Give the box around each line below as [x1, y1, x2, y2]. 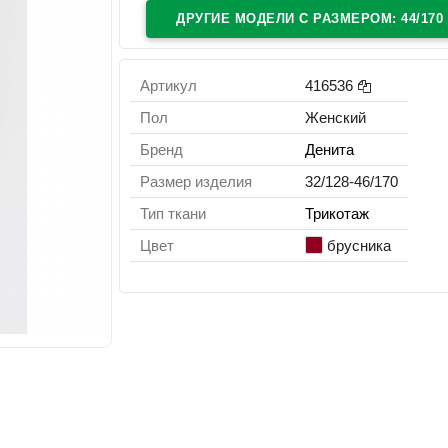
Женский [305, 109, 367, 126]
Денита [305, 141, 355, 158]
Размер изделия [140, 173, 253, 190]
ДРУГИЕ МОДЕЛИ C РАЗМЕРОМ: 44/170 [176, 11, 444, 26]
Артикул [140, 77, 198, 94]
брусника [326, 237, 391, 254]
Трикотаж [305, 205, 370, 222]
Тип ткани [140, 205, 207, 222]
